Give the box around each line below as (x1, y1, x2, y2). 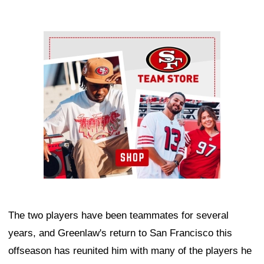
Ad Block (44, 34, 83, 45)
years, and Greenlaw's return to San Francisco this (8, 227, 232, 239)
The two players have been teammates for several (8, 209, 229, 221)
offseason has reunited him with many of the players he (8, 245, 252, 256)
